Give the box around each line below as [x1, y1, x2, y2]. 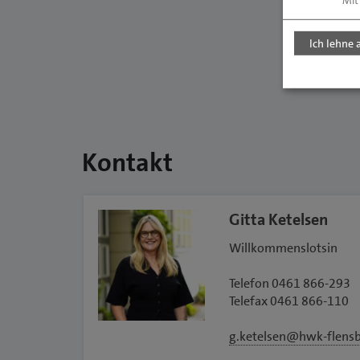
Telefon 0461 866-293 [228, 275, 350, 292]
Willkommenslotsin [228, 239, 337, 257]
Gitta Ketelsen [228, 209, 328, 231]
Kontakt [82, 146, 173, 180]
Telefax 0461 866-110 [228, 292, 349, 310]
